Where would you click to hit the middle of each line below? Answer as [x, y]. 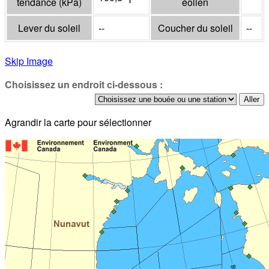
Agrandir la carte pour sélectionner [78, 122]
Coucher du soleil [195, 28]
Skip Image [29, 61]
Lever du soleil [49, 28]
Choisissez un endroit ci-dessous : [84, 85]
